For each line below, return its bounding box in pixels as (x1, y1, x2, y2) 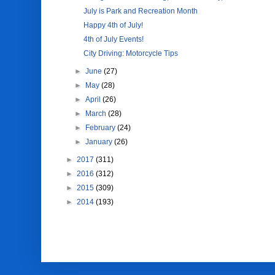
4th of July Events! (83, 35, 144, 44)
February (85, 123, 117, 132)
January (85, 137, 114, 146)
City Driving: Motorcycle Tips (83, 49, 179, 58)
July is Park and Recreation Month (83, 7, 198, 15)
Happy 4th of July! (83, 21, 144, 29)
